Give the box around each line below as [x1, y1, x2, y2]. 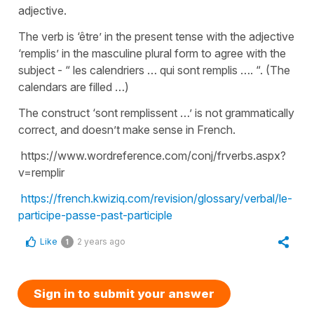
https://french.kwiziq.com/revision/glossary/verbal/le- [21, 191, 292, 205]
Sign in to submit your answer [34, 286, 214, 301]
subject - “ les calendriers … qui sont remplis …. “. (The [18, 62, 290, 77]
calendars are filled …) [18, 79, 129, 94]
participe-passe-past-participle [18, 207, 172, 222]
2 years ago [77, 235, 125, 247]
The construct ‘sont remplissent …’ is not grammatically [18, 105, 294, 120]
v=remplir [18, 165, 64, 179]
